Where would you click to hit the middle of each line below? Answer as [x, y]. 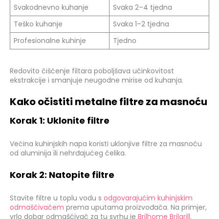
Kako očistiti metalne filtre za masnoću [109, 102]
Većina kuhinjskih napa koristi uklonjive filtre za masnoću [106, 144]
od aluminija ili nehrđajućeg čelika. [68, 153]
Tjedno [125, 41]
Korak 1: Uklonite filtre [60, 121]
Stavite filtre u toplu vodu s [57, 198]
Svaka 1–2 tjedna [141, 24]
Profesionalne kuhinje [50, 41]
